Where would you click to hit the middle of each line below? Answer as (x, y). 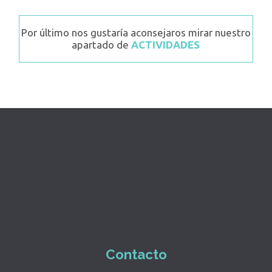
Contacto (136, 255)
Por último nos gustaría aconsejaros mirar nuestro (136, 33)
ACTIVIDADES (166, 45)
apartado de (102, 45)
